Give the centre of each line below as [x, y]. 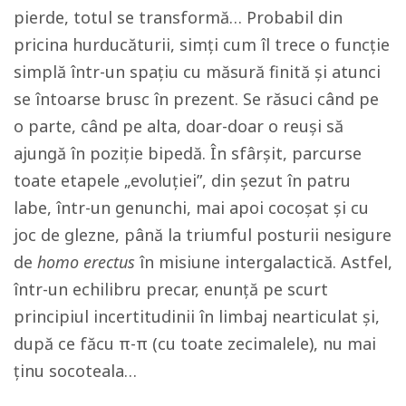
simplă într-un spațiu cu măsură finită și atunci [197, 71]
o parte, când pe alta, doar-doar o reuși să [179, 126]
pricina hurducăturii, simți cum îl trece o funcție [202, 44]
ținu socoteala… [75, 370]
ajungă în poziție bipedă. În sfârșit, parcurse [188, 153]
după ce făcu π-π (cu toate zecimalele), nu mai [195, 343]
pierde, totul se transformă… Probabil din [178, 17]
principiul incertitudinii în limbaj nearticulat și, [197, 316]
